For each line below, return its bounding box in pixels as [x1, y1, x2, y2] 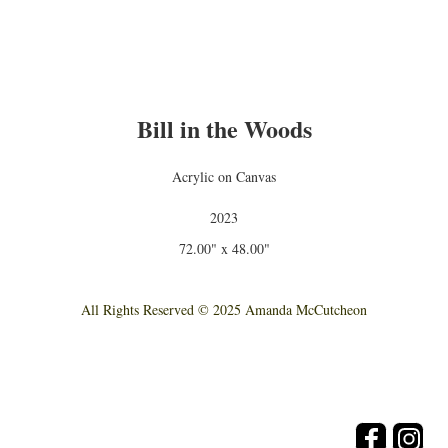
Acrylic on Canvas [172, 166, 276, 186]
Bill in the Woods [136, 110, 312, 146]
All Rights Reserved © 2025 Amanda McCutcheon [81, 299, 367, 319]
